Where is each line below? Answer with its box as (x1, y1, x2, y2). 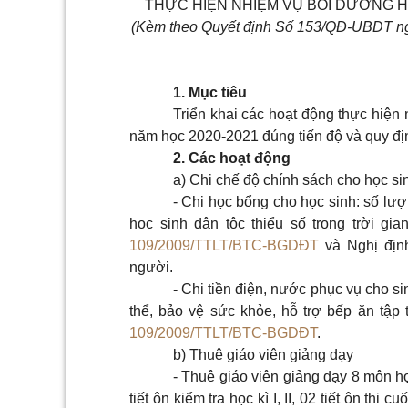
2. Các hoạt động (173, 150, 291, 166)
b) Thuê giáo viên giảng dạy (173, 347, 353, 362)
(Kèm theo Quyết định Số (131, 19, 293, 35)
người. (129, 260, 173, 275)
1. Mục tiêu (173, 85, 247, 100)
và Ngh (319, 238, 375, 253)
